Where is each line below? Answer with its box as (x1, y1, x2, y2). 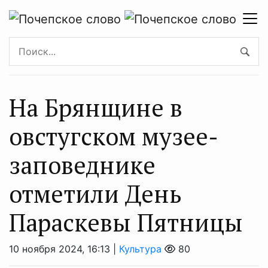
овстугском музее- (9, 120, 218, 152)
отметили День (9, 177, 182, 209)
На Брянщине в (9, 91, 182, 123)
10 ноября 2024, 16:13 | (9, 242, 119, 255)
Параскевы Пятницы (9, 206, 243, 238)
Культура (119, 242, 162, 255)
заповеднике (9, 148, 156, 181)
